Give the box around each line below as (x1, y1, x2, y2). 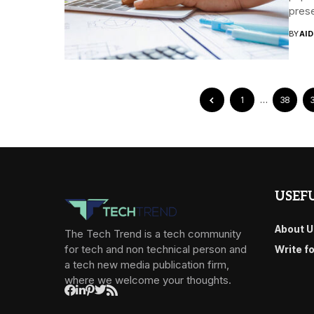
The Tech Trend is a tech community (64, 226, 241, 240)
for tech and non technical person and (64, 242, 247, 256)
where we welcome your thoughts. (64, 273, 231, 287)
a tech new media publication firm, (64, 257, 229, 271)
